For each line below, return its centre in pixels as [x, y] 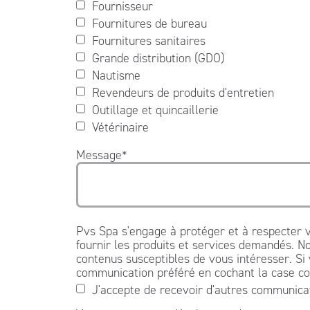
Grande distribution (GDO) [158, 58]
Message [99, 155]
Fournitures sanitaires [148, 40]
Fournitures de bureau [149, 23]
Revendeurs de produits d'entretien [183, 92]
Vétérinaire [120, 127]
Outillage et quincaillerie [155, 110]
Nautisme [116, 75]
